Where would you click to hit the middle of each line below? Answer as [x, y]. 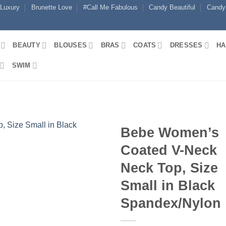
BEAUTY [26, 45]
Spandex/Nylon [171, 203]
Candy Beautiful [172, 7]
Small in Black [168, 185]
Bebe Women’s [170, 132]
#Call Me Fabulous [110, 7]
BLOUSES [71, 45]
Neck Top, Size [169, 168]
